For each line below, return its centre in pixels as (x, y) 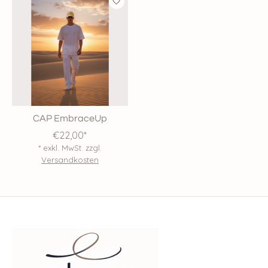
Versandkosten (70, 159)
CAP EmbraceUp (70, 118)
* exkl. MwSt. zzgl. (70, 147)
